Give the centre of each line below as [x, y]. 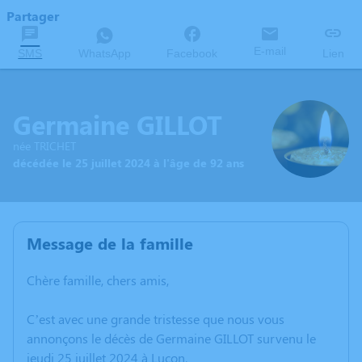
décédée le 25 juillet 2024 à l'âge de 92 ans [128, 163]
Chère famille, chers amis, [98, 280]
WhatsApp [104, 53]
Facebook [192, 53]
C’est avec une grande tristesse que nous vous [156, 319]
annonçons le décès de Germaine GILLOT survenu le [171, 338]
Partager [33, 16]
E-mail [270, 51]
